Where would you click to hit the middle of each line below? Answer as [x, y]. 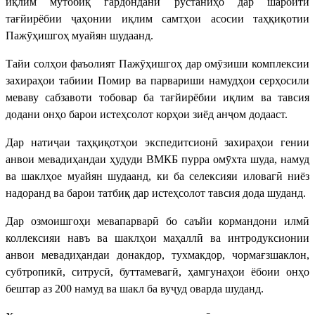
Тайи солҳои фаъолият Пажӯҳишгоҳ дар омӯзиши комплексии [157, 63]
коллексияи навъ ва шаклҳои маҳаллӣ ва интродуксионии [157, 238]
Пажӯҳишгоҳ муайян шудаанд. [79, 35]
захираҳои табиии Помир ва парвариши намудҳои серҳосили [157, 80]
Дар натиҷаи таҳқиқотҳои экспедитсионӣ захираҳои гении [157, 142]
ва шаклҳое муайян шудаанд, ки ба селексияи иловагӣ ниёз [157, 176]
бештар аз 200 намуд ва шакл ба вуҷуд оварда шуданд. [135, 288]
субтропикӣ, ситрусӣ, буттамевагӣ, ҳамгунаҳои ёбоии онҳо [157, 271]
